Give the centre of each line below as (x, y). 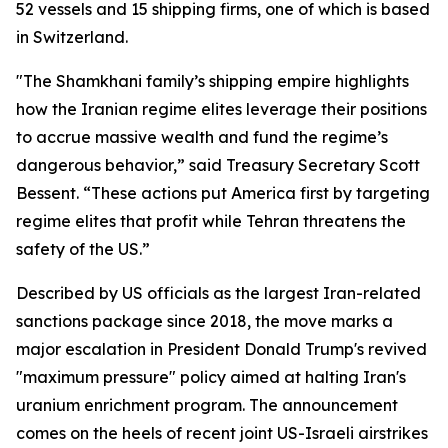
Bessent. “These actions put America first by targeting (223, 193)
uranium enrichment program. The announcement (207, 405)
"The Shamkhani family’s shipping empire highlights (212, 81)
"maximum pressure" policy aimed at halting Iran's (211, 377)
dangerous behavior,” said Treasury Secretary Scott (218, 165)
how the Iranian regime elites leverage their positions (221, 109)
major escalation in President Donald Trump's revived (221, 349)
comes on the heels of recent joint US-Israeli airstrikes (222, 433)
